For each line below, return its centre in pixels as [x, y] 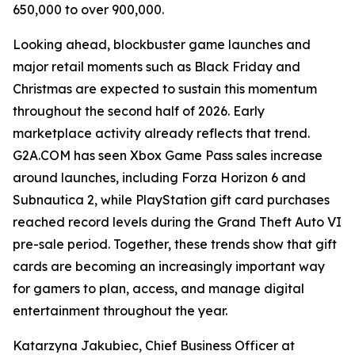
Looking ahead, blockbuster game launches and [162, 44]
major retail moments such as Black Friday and [157, 67]
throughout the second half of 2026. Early [139, 111]
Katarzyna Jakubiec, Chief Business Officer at [154, 345]
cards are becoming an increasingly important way [169, 266]
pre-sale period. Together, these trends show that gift [175, 244]
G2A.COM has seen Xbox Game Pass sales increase [168, 155]
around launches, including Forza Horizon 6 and [159, 177]
